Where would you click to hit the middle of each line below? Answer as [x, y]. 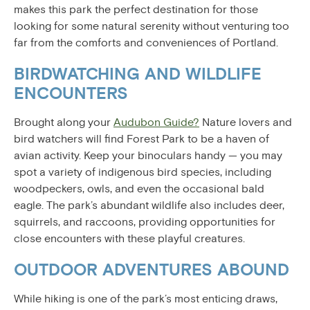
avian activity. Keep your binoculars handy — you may [148, 155]
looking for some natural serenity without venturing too [152, 26]
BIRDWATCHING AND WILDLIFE [138, 74]
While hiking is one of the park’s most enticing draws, [146, 299]
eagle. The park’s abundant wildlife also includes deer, [149, 205]
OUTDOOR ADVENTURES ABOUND [152, 270]
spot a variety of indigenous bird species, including [143, 172]
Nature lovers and [246, 122]
